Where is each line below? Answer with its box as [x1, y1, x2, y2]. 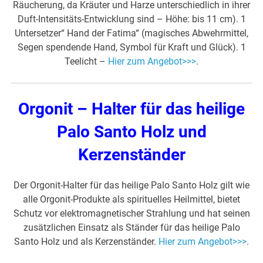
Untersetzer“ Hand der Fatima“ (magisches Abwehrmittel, [15, 28, 248, 39]
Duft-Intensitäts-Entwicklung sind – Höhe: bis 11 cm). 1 [17, 14, 246, 25]
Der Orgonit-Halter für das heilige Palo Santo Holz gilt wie [14, 180, 249, 191]
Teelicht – [65, 56, 108, 68]
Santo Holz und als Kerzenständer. [14, 236, 159, 248]
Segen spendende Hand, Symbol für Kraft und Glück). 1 [17, 42, 246, 53]
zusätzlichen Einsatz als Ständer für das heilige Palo [23, 222, 240, 234]
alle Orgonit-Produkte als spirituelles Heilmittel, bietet [23, 194, 240, 205]
